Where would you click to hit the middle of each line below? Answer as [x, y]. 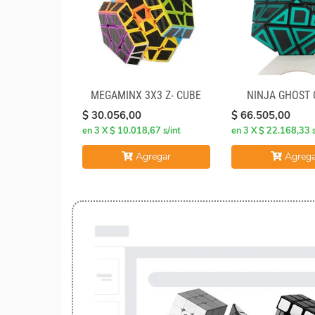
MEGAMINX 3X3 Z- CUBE [146, 95]
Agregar [152, 156]
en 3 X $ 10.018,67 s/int [131, 130]
